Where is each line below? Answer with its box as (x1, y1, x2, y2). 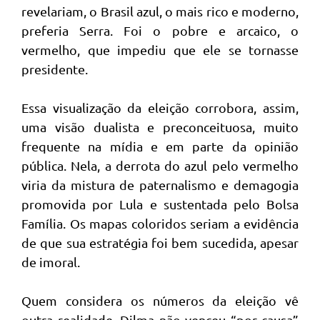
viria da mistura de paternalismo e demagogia (21, 177, 299, 192)
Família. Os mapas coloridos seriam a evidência (21, 216, 299, 231)
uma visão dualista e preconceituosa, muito (21, 119, 299, 134)
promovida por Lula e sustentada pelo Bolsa (21, 196, 299, 211)
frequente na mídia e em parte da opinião (21, 139, 299, 154)
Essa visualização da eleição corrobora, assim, (21, 100, 299, 115)
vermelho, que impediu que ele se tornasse (21, 42, 299, 57)
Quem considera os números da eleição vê (21, 293, 299, 308)
